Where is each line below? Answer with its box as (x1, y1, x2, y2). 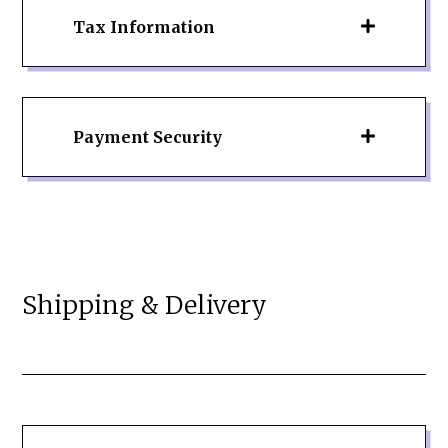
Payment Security (73, 126, 223, 147)
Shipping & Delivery (22, 288, 268, 321)
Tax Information (73, 16, 216, 37)
